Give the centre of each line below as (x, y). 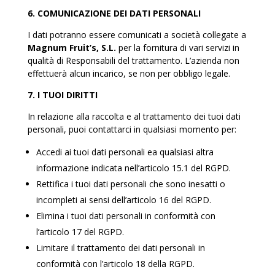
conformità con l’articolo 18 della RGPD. (115, 264)
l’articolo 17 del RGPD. (80, 232)
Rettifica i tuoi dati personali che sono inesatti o (130, 184)
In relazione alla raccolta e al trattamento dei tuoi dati (134, 116)
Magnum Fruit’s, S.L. (73, 48)
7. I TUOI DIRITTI (62, 95)
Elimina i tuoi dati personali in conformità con (126, 216)
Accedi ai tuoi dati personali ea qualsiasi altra (125, 152)
